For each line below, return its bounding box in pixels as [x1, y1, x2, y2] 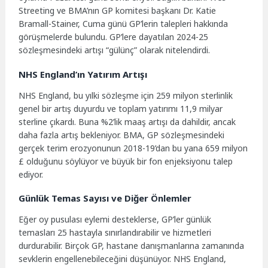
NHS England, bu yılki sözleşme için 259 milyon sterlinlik [19, 89, 233, 101]
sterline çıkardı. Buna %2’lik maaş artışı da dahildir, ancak [19, 115, 236, 127]
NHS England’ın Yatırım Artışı [19, 68, 148, 80]
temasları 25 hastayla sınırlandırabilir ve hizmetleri [19, 227, 212, 239]
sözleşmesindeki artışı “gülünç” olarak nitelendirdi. [19, 44, 211, 56]
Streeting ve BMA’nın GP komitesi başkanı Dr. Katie [19, 4, 217, 16]
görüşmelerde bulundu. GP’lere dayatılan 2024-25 [19, 31, 209, 42]
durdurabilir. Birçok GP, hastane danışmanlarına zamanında [19, 240, 245, 252]
